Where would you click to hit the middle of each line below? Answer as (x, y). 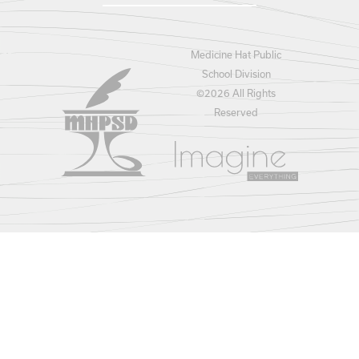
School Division (236, 73)
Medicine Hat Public (236, 54)
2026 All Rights (240, 93)
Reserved (236, 112)
